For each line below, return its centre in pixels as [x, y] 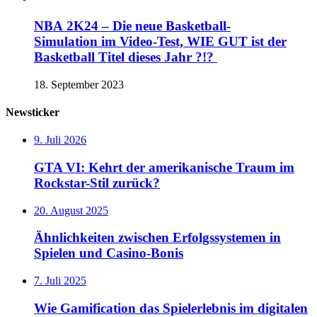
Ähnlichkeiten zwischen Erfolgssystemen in [157, 238]
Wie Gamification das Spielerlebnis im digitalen [171, 308]
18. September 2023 [79, 84]
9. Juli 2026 [60, 140]
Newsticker [33, 113]
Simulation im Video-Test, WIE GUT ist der [160, 42]
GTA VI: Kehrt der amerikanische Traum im [164, 168]
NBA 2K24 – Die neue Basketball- [132, 26]
